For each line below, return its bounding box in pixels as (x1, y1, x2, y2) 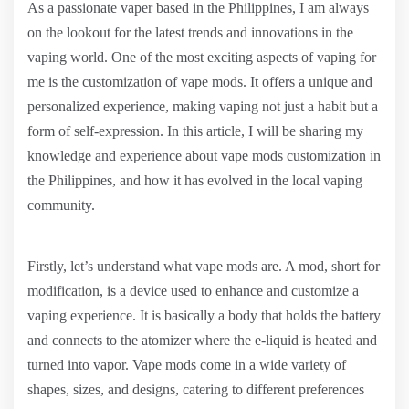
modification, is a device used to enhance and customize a (27, 283, 359, 299)
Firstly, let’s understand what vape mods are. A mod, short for (27, 258, 380, 274)
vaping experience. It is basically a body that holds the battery (27, 308, 381, 323)
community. (27, 197, 95, 213)
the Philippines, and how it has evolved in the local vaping (27, 173, 362, 188)
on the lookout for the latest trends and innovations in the (27, 25, 353, 40)
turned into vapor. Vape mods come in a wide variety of (27, 357, 346, 372)
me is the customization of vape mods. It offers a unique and (27, 74, 372, 89)
